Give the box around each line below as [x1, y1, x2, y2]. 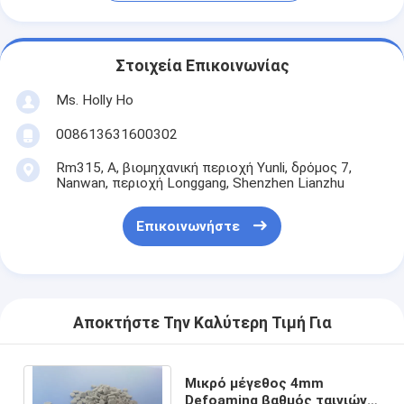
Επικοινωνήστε [135, 218, 240, 235]
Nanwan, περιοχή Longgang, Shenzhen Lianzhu [55, 174, 344, 191]
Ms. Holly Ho [55, 91, 133, 108]
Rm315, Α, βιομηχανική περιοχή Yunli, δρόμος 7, [55, 159, 352, 176]
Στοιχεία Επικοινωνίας [115, 57, 289, 76]
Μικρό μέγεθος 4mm [185, 374, 325, 391]
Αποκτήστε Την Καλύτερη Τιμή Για [72, 314, 332, 333]
